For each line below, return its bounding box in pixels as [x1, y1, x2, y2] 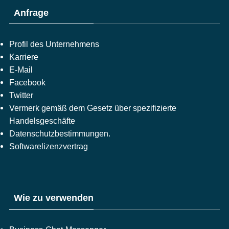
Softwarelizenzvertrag [9, 142, 88, 151]
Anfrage [13, 7, 49, 18]
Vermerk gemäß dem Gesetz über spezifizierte [9, 103, 176, 113]
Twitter [9, 90, 33, 100]
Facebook [9, 78, 45, 87]
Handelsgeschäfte [9, 116, 75, 126]
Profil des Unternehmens [9, 39, 99, 49]
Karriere [9, 52, 38, 62]
